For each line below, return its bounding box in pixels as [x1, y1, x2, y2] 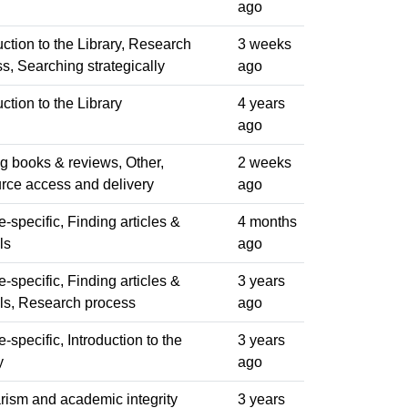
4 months [238, 213, 297, 229]
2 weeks [238, 154, 291, 170]
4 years [238, 95, 285, 111]
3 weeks [238, 36, 291, 52]
